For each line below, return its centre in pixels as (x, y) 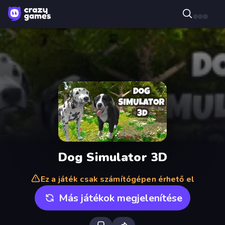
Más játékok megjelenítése (121, 198)
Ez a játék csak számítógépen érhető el (118, 179)
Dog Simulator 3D (113, 157)
